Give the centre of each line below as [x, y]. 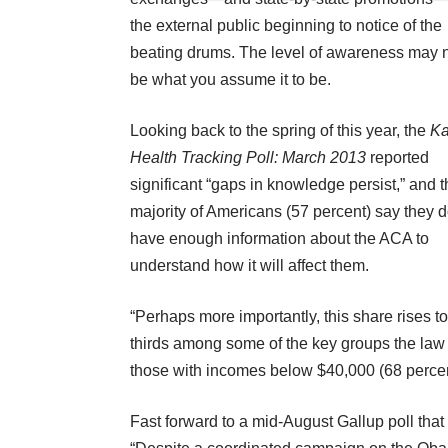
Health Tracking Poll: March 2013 [248, 158]
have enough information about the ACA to [279, 239]
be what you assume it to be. [230, 80]
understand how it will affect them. [249, 266]
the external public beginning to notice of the [286, 26]
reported [397, 158]
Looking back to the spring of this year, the [280, 131]
